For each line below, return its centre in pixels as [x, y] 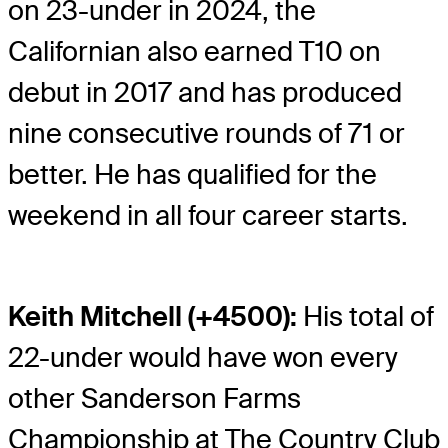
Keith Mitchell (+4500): [152, 316]
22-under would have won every [203, 357]
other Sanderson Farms [154, 398]
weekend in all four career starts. [208, 216]
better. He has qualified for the [192, 175]
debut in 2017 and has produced [205, 93]
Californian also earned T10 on [194, 52]
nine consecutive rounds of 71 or [206, 134]
